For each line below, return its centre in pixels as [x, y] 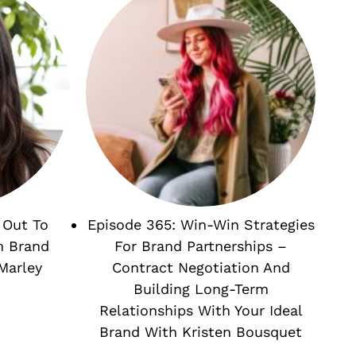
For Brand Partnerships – [201, 246]
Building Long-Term [201, 289]
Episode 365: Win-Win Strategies [201, 225]
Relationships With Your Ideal [201, 311]
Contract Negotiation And [201, 268]
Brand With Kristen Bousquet [201, 332]
